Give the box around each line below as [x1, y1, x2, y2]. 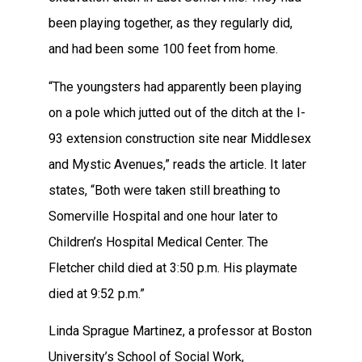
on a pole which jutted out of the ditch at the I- [48, 104, 305, 120]
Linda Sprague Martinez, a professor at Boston [48, 323, 312, 339]
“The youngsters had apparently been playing [48, 78, 301, 95]
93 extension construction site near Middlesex [48, 130, 311, 146]
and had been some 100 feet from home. [48, 41, 278, 57]
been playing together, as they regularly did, [48, 15, 293, 32]
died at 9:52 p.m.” [48, 285, 145, 301]
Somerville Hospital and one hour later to [48, 208, 278, 224]
